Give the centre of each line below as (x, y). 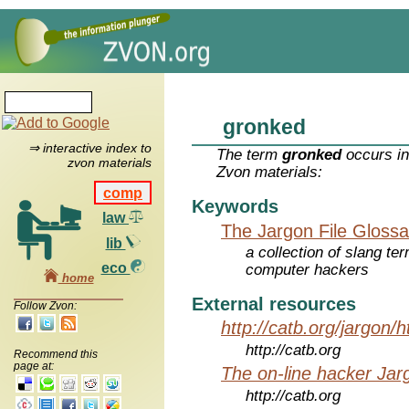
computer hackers (308, 270)
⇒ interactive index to (89, 148)
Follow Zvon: (45, 305)
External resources (274, 304)
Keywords (235, 207)
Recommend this (56, 354)
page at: (34, 366)
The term (250, 155)
